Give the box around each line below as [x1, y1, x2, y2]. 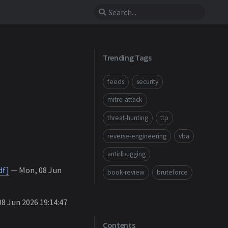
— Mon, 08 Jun [9, 165, 62, 175]
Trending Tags [103, 52, 152, 63]
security [136, 77, 158, 86]
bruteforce [156, 167, 188, 177]
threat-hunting [107, 113, 148, 122]
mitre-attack [107, 95, 142, 104]
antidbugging [107, 150, 146, 159]
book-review [107, 167, 145, 177]
